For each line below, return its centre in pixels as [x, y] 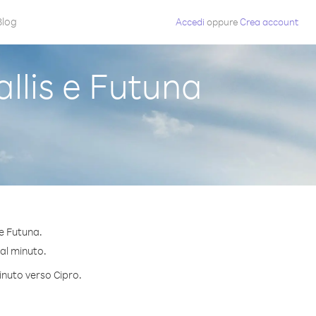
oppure [222, 22]
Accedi [190, 22]
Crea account [269, 22]
